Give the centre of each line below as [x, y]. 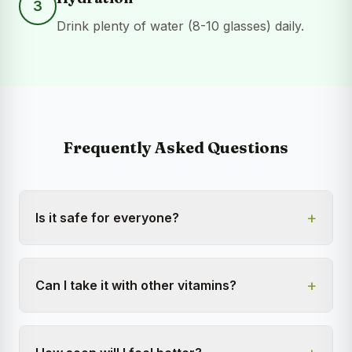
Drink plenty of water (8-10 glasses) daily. [180, 26]
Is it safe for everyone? [107, 218]
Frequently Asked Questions [176, 148]
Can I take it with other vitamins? [136, 286]
